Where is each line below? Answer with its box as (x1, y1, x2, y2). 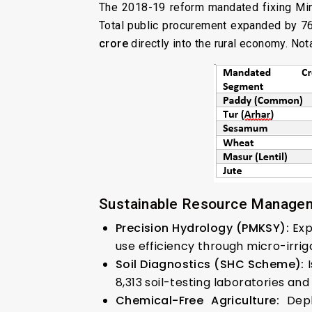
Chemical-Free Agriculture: (116, 292, 279, 309)
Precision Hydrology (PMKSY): (116, 219, 289, 236)
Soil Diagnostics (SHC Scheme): (116, 256, 304, 272)
